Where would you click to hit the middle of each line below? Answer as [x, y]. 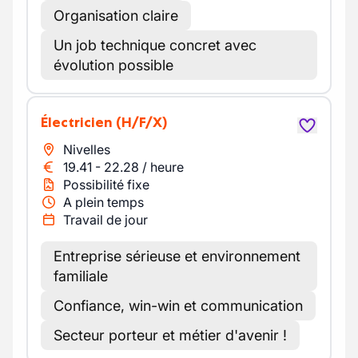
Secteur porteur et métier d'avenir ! [170, 335]
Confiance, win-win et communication [178, 306]
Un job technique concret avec [155, 45]
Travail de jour [105, 220]
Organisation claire [116, 16]
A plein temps [103, 202]
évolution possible [113, 65]
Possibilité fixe [106, 185]
